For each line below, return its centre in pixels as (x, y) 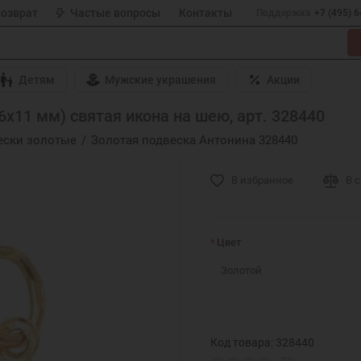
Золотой (242, 270)
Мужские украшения (161, 80)
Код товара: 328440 (263, 342)
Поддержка (283, 13)
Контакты (205, 13)
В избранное (263, 180)
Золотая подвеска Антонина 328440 (194, 140)
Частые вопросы (116, 13)
